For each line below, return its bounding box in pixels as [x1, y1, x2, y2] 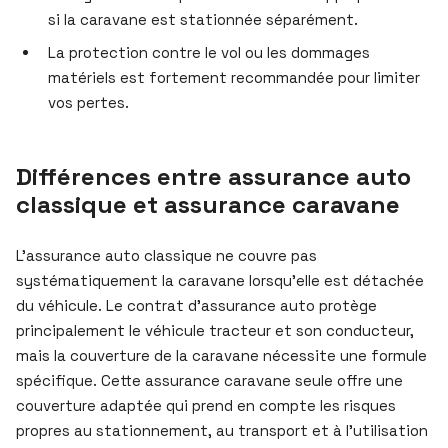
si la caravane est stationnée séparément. [48, 9, 358, 29]
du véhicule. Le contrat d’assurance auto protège [16, 295, 377, 315]
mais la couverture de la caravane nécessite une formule [16, 345, 427, 365]
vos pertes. [48, 92, 129, 112]
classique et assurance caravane [16, 188, 400, 220]
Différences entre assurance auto [16, 160, 411, 192]
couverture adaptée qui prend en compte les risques [16, 395, 396, 415]
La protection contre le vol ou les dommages [48, 42, 370, 62]
